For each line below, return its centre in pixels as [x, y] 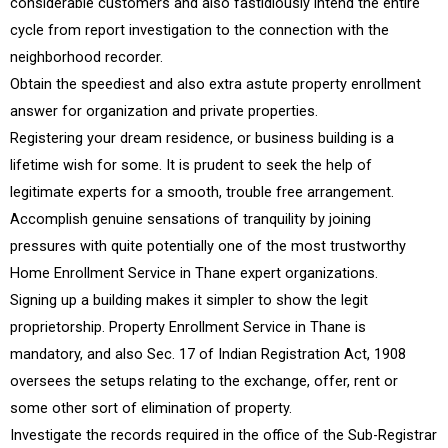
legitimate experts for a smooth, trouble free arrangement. [202, 192]
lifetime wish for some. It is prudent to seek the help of [191, 165]
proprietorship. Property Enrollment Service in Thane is [188, 327]
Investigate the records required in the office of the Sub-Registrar [223, 435]
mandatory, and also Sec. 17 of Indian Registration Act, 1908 [208, 354]
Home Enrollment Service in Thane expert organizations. [194, 273]
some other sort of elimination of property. [151, 408]
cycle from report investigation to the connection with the [199, 30]
